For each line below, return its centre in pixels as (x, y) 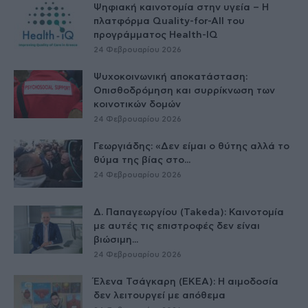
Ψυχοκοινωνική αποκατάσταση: (170, 77)
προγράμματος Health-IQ (156, 35)
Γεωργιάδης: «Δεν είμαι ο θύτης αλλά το (191, 146)
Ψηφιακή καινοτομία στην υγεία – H (181, 7)
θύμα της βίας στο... (142, 160)
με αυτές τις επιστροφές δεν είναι (177, 226)
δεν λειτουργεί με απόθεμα (159, 295)
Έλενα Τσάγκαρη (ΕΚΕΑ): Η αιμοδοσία (186, 282)
